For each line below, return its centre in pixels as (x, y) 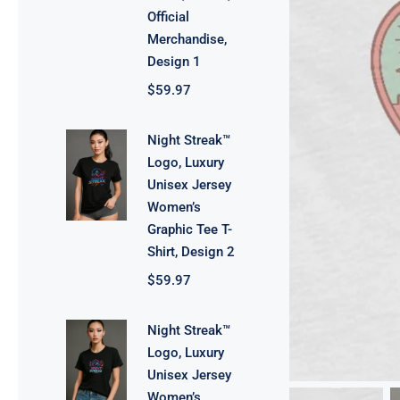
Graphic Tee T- (190, 229)
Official (169, 17)
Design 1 (175, 62)
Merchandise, (187, 39)
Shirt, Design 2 (192, 252)
